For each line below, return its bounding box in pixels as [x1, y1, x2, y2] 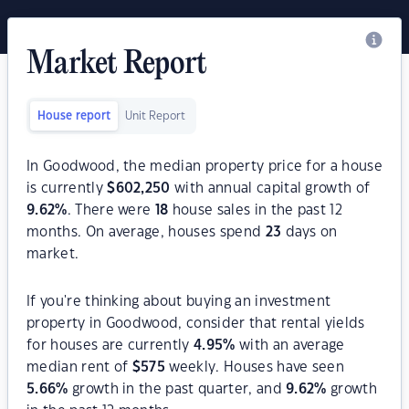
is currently [26, 182, 108, 195]
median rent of [26, 361, 132, 374]
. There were [67, 204, 155, 217]
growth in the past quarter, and [68, 383, 287, 396]
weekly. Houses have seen [165, 361, 345, 374]
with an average [235, 339, 345, 352]
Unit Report [125, 110, 185, 121]
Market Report [26, 47, 207, 82]
